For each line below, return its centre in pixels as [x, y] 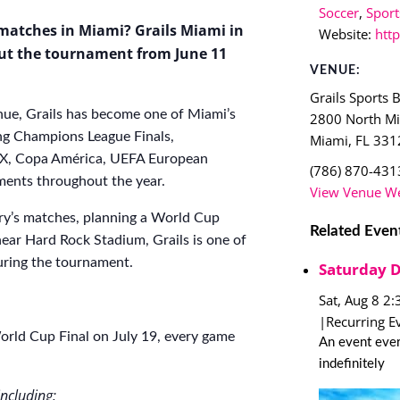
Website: [346, 33]
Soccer [339, 12]
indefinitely [352, 363]
